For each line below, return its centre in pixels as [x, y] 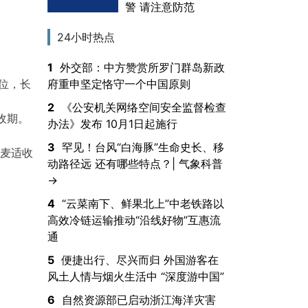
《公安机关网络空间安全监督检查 [143, 107]
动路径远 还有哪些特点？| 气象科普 [135, 163]
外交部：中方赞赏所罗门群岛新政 [142, 67]
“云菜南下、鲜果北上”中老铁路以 [143, 203]
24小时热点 [86, 37]
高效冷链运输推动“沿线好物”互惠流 [134, 220]
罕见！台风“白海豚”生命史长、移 [143, 147]
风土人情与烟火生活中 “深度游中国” [135, 276]
